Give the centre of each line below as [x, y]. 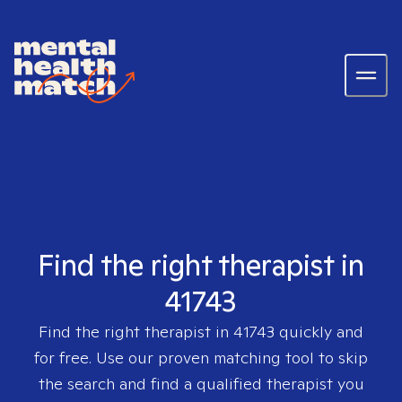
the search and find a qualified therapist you [201, 384]
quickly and [319, 332]
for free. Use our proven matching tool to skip [201, 358]
